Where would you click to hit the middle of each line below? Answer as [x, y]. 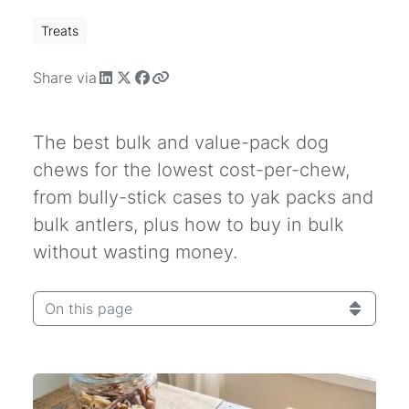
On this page [89, 309]
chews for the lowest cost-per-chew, [191, 170]
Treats [60, 31]
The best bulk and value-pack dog [181, 143]
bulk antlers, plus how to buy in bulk [189, 225]
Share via [65, 78]
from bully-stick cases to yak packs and [203, 198]
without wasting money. [135, 252]
